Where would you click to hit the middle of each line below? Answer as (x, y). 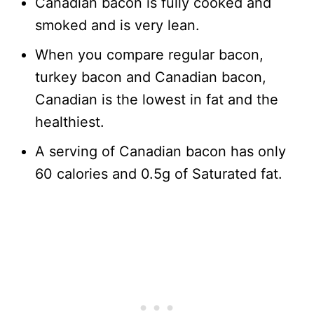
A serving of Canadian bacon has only (161, 151)
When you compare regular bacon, (149, 54)
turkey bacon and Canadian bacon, (151, 77)
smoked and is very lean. (117, 25)
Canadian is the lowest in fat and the (157, 99)
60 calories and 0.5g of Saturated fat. (159, 173)
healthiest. (70, 122)
